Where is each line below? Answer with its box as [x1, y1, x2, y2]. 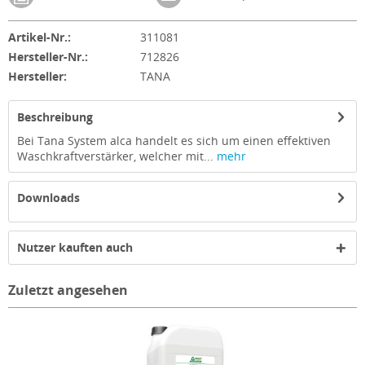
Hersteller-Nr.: [8, 49, 88, 65]
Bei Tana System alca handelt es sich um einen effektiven [17, 133, 331, 149]
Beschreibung [17, 109, 93, 125]
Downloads [17, 190, 80, 206]
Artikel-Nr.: [8, 29, 71, 46]
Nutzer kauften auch [17, 240, 133, 256]
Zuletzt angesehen [8, 281, 128, 300]
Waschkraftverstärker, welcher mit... [17, 148, 213, 165]
